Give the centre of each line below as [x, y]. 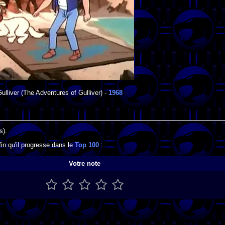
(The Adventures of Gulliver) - [64, 93]
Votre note [85, 163]
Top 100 [87, 145]
